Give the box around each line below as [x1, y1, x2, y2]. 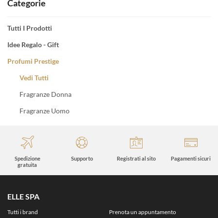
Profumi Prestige [7, 56, 59, 65]
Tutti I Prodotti [7, 23, 52, 32]
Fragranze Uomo [19, 106, 70, 115]
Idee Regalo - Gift [7, 40, 59, 49]
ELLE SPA [7, 191, 39, 201]
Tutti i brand [7, 208, 38, 216]
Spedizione [14, 155, 40, 162]
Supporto [71, 155, 93, 162]
